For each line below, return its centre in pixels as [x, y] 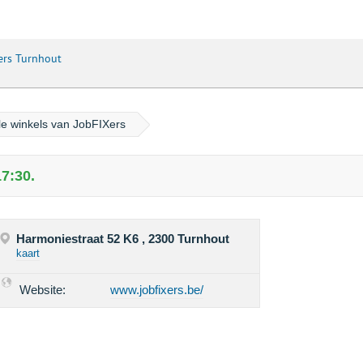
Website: [43, 290]
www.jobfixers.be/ [157, 290]
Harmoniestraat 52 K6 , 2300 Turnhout [123, 239]
